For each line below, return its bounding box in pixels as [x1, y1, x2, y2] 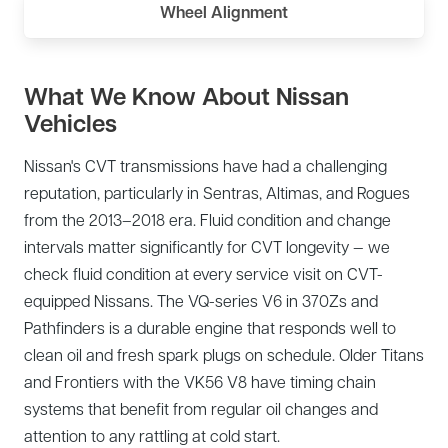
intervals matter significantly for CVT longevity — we [24, 235, 390, 257]
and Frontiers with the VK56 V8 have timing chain [24, 370, 376, 392]
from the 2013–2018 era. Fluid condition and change [24, 208, 391, 230]
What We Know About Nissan [24, 78, 349, 112]
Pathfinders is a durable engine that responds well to [24, 316, 396, 338]
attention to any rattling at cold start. [24, 424, 280, 446]
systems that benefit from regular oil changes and [24, 397, 378, 419]
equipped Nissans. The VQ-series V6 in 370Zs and [24, 289, 378, 311]
